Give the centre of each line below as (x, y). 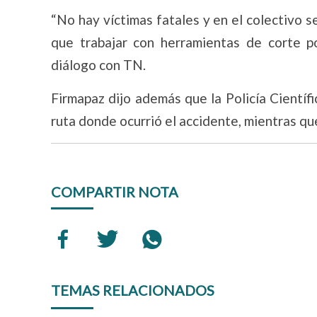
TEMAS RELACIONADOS (133, 290)
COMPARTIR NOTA (115, 192)
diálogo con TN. (98, 65)
